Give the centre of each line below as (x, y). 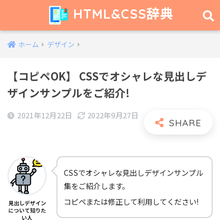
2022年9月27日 (113, 115)
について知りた (27, 210)
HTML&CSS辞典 (122, 14)
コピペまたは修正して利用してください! (131, 201)
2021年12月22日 (45, 115)
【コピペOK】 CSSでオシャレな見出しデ (107, 76)
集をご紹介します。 (96, 186)
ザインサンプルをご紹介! (69, 93)
